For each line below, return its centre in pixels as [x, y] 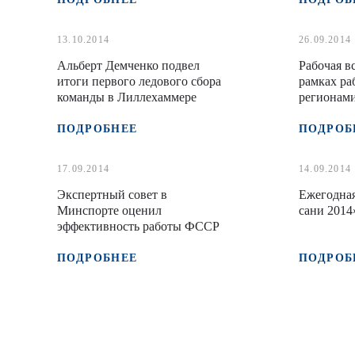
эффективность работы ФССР [138, 226]
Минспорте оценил [109, 210]
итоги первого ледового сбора [139, 81]
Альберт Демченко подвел [128, 65]
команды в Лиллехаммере [127, 97]
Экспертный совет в [112, 195]
